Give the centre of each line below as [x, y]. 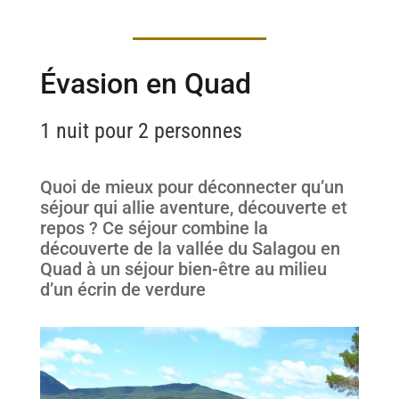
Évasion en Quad [145, 84]
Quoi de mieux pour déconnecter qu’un [191, 187]
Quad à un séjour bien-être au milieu [183, 269]
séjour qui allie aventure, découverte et [193, 208]
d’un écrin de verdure [122, 289]
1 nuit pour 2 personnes [141, 131]
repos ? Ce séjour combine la [154, 228]
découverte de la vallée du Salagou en [190, 248]
